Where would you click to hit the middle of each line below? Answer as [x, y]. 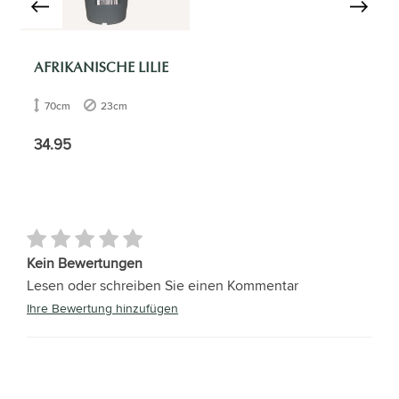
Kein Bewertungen [85, 263]
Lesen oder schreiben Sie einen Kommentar [163, 285]
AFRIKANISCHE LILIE [101, 67]
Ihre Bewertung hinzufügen [102, 308]
